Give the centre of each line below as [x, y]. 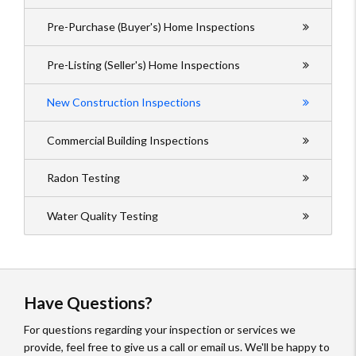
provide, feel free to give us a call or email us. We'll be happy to [177, 347]
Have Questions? [88, 302]
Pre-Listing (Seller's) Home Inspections [143, 64]
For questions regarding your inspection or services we [160, 330]
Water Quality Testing [103, 215]
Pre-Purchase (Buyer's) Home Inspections [151, 27]
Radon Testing [83, 178]
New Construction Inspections [124, 102]
